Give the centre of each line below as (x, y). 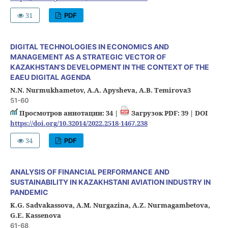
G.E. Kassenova (35, 216)
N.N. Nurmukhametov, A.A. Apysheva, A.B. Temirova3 (100, 90)
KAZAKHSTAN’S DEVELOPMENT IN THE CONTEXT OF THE (109, 67)
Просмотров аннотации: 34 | (68, 113)
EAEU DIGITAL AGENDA (50, 77)
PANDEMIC (29, 192)
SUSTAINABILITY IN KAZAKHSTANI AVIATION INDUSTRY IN (110, 182)
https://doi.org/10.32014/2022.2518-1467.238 (79, 123)
